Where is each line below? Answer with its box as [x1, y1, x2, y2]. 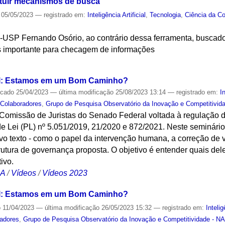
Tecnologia [150, 11, 181, 19]
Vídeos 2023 [42, 168, 88, 177]
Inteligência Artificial [87, 11, 146, 19]
